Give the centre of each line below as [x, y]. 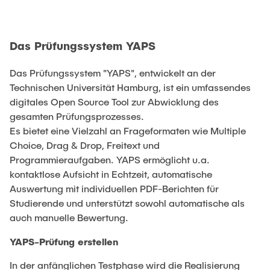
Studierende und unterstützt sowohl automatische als [127, 202]
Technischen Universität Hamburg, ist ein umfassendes [130, 87]
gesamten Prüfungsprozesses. [77, 116]
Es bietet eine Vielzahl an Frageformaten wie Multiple [128, 130]
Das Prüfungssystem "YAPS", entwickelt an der [113, 72]
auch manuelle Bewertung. [69, 217]
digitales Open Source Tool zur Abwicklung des [114, 101]
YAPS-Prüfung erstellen [64, 241]
